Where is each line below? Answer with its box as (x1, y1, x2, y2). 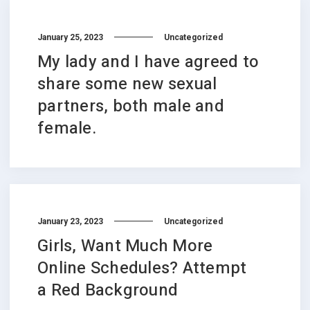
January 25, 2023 (37, 32, 103, 42)
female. (37, 116, 96, 140)
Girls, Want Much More (37, 234, 213, 258)
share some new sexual (37, 72, 217, 96)
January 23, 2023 (37, 216, 103, 226)
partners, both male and (37, 94, 224, 118)
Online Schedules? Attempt (37, 256, 247, 280)
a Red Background (37, 278, 178, 302)
